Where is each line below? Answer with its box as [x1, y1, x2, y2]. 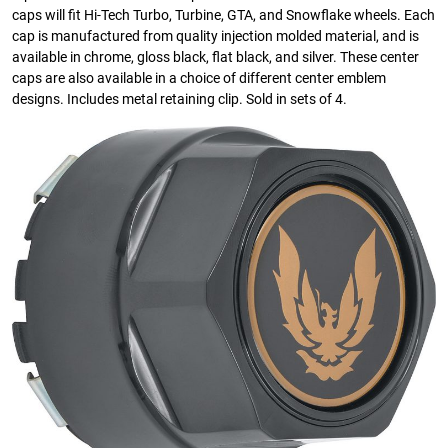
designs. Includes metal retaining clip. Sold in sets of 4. [12, 91, 347, 109]
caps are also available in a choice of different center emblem [12, 70, 386, 88]
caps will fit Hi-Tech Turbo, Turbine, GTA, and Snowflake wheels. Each [12, 7, 435, 25]
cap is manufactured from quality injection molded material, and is [12, 28, 419, 46]
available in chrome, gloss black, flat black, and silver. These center [12, 49, 419, 67]
